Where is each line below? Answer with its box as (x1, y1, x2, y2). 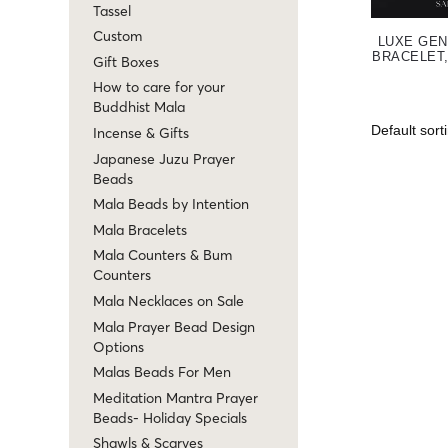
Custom (93, 27, 142, 46)
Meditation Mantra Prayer (93, 388, 258, 407)
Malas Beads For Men (93, 363, 231, 382)
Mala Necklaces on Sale (93, 292, 244, 311)
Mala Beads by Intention (93, 195, 249, 214)
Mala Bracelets (93, 220, 187, 239)
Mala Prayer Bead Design (93, 317, 255, 336)
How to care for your (93, 78, 225, 97)
